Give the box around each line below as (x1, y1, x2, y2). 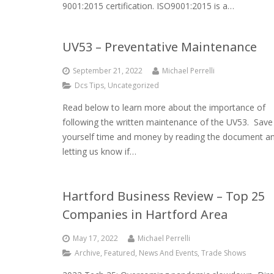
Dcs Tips (75, 80, 104, 91)
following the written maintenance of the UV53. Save (62, 116, 273, 128)
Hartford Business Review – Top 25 (62, 188, 265, 204)
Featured (104, 248, 135, 258)
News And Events (139, 248, 198, 258)
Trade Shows (201, 248, 246, 258)
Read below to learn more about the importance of (62, 102, 265, 113)
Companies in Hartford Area (62, 206, 228, 223)
